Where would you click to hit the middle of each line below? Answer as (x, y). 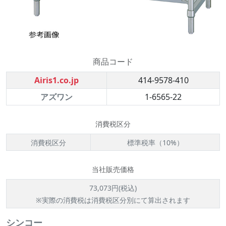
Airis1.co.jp (56, 80)
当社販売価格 (113, 169)
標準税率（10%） (155, 143)
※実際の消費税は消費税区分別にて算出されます (113, 200)
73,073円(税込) (113, 188)
